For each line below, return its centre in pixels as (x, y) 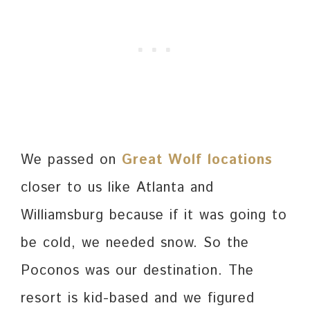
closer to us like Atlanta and (117, 188)
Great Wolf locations (197, 161)
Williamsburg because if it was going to (154, 216)
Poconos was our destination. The (137, 271)
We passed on (71, 161)
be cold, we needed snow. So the (135, 244)
